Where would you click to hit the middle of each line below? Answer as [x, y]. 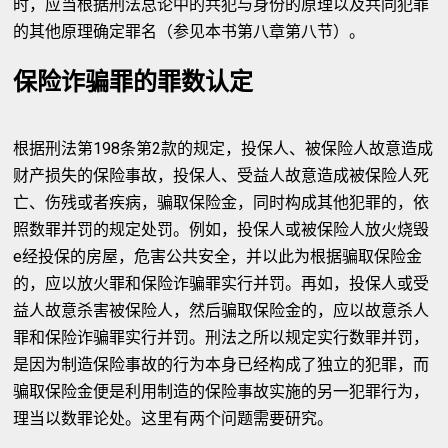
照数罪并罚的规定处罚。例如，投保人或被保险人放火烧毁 [221, 229]
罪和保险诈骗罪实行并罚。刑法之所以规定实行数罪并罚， [221, 337]
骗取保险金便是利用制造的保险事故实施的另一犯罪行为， [221, 391]
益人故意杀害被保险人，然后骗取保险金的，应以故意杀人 [221, 310]
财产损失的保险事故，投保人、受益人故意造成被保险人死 [221, 175]
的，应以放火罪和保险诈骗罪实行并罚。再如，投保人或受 [221, 283]
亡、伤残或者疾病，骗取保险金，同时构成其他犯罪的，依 [221, 202]
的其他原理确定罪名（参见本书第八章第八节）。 [189, 31]
